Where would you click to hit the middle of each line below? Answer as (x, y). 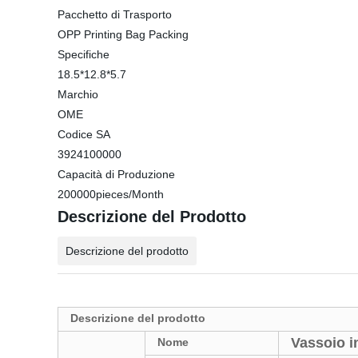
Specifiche (84, 54)
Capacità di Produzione (116, 174)
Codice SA (84, 134)
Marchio (78, 94)
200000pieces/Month (111, 194)
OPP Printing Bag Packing (123, 34)
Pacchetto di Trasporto (115, 14)
